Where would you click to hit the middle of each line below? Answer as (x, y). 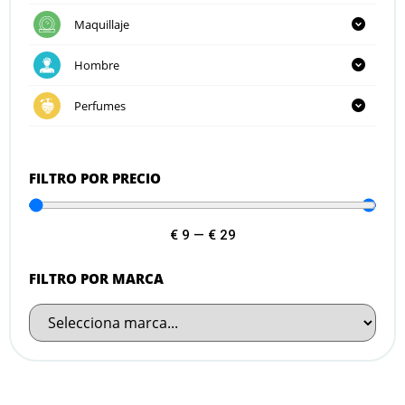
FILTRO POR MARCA (96, 278)
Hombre (97, 65)
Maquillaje (102, 24)
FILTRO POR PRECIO (95, 178)
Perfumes (100, 105)
